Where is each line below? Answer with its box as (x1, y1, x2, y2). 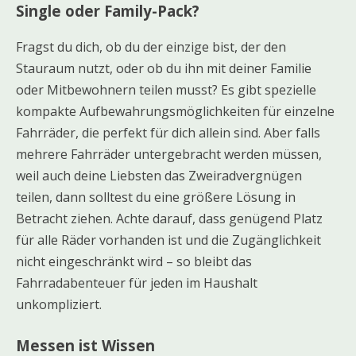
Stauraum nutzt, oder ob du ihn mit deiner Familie (16, 59, 311, 77)
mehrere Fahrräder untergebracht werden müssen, (16, 145, 322, 163)
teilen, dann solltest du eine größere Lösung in (16, 188, 296, 206)
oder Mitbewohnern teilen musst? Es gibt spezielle (16, 80, 316, 99)
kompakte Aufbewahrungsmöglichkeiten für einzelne (16, 102, 335, 120)
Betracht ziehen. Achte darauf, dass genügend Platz (16, 209, 323, 227)
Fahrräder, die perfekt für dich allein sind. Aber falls (16, 123, 320, 141)
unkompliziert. (16, 295, 102, 313)
